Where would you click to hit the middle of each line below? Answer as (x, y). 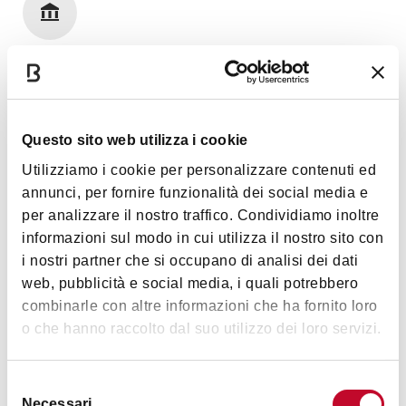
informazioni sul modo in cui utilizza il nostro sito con (203, 238)
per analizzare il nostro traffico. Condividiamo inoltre (201, 216)
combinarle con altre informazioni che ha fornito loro (200, 306)
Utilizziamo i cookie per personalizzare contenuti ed (199, 170)
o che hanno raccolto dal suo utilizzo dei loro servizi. (202, 329)
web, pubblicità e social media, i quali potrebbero (190, 284)
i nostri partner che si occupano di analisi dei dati (190, 261)
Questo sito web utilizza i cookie (135, 140)
